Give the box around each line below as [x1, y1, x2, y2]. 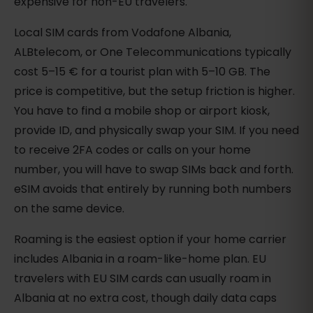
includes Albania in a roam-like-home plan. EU [14, 251, 266, 268]
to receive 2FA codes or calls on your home [14, 142, 251, 159]
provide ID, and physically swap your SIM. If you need [14, 122, 299, 139]
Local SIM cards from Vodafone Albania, [14, 24, 231, 41]
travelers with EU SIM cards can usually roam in [14, 270, 271, 287]
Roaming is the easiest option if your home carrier [14, 231, 286, 248]
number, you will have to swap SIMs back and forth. [14, 161, 293, 178]
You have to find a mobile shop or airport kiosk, [14, 103, 270, 119]
